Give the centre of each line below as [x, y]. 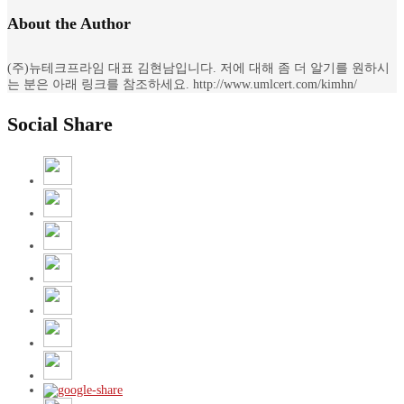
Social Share [60, 124]
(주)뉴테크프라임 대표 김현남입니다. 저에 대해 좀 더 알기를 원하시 [198, 69]
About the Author [69, 24]
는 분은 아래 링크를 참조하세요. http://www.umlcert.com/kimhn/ [182, 85]
